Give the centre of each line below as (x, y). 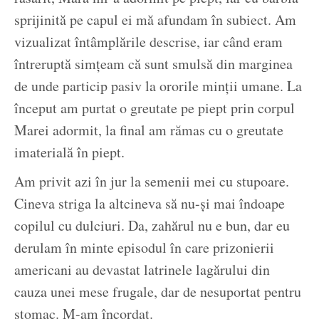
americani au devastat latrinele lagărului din (142, 270)
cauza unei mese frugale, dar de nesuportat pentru (158, 292)
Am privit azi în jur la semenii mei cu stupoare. (152, 182)
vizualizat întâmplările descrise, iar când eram (148, 42)
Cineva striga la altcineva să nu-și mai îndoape (150, 204)
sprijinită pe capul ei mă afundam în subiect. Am (155, 20)
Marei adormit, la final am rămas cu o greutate (149, 130)
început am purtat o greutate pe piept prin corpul (155, 108)
